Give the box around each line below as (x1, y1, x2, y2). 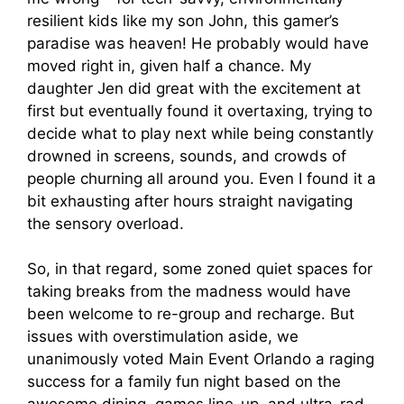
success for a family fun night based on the (27, 372, 341, 391)
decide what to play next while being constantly (27, 124, 373, 142)
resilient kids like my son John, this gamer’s (27, 11, 339, 30)
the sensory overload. (27, 214, 188, 233)
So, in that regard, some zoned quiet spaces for (27, 260, 372, 279)
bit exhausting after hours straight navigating (27, 191, 353, 210)
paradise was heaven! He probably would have (27, 33, 369, 52)
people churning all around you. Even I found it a (27, 169, 376, 188)
